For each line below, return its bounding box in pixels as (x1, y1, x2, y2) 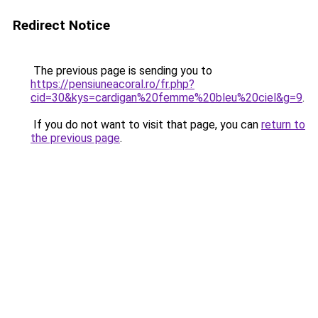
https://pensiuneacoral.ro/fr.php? (31, 77, 194, 91)
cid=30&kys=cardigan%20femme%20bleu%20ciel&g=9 (31, 91, 302, 104)
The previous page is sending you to (31, 64, 212, 77)
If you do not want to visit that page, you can (31, 118, 261, 131)
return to (261, 118, 305, 131)
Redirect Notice (13, 17, 110, 33)
